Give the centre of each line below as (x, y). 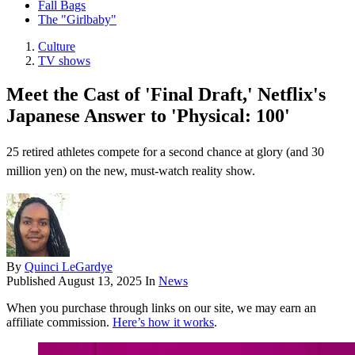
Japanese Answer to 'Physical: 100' (148, 116)
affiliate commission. (59, 323)
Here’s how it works (163, 323)
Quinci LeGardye (69, 267)
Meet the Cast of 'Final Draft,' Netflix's (166, 95)
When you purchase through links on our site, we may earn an (161, 308)
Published (32, 281)
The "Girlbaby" (77, 20)
